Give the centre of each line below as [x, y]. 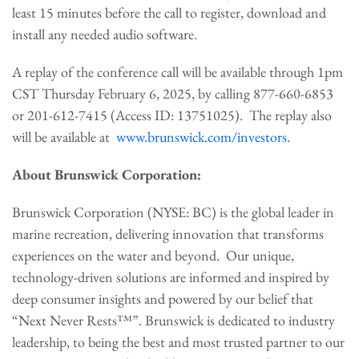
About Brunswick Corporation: [107, 174]
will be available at [64, 137]
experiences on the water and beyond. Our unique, [153, 255]
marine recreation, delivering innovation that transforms [168, 234]
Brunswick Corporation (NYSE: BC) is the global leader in [173, 212]
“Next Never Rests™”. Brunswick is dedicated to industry [173, 320]
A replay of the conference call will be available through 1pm [177, 72]
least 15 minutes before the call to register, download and [169, 12]
